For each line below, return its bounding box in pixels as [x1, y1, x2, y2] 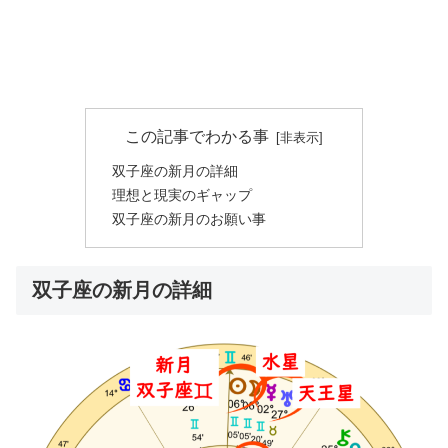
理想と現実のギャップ [111, 187, 252, 204]
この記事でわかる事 [125, 127, 270, 145]
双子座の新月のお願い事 [111, 211, 266, 228]
